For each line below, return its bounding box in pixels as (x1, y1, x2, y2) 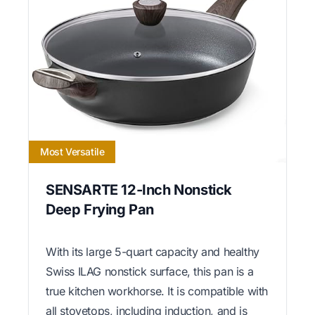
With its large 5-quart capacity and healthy (46, 245, 259, 259)
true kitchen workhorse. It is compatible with (46, 284, 269, 299)
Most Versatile (40, 146, 105, 158)
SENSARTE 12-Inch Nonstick (46, 181, 233, 199)
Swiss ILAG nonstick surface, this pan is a (46, 264, 254, 279)
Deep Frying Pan (46, 201, 154, 219)
